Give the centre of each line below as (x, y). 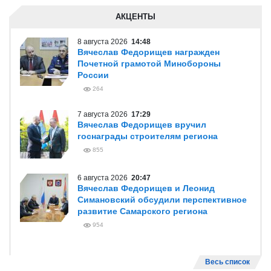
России (93, 75)
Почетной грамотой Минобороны (149, 64)
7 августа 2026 (104, 114)
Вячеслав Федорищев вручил (142, 125)
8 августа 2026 (104, 42)
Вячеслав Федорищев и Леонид (146, 188)
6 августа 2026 (104, 178)
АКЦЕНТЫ (135, 17)
